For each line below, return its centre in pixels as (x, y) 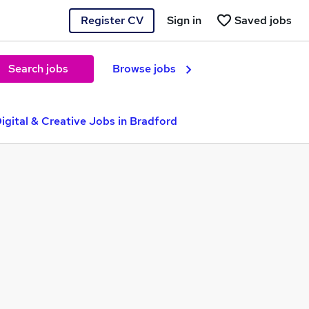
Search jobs (38, 69)
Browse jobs (144, 69)
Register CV (112, 20)
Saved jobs (263, 20)
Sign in (184, 20)
